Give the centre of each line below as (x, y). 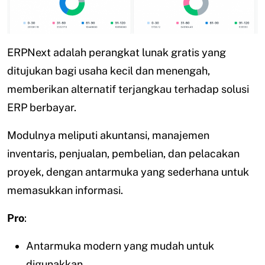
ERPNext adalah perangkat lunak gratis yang (117, 52)
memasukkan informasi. (65, 190)
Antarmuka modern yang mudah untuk (120, 245)
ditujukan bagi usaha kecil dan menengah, (109, 70)
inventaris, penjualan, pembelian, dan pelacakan (123, 153)
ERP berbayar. (43, 107)
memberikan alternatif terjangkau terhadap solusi (128, 89)
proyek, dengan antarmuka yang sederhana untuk (128, 172)
